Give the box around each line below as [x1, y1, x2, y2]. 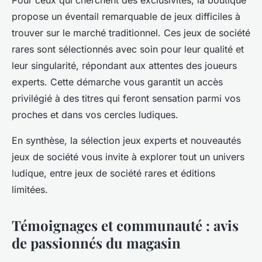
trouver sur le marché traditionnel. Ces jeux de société [12, 26, 250, 39]
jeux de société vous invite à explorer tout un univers [12, 150, 244, 163]
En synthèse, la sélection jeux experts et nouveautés [12, 134, 241, 146]
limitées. [12, 183, 51, 195]
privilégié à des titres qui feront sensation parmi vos [12, 92, 240, 104]
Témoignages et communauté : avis [12, 215, 239, 235]
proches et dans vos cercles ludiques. [12, 108, 178, 120]
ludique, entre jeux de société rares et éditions [12, 167, 215, 179]
